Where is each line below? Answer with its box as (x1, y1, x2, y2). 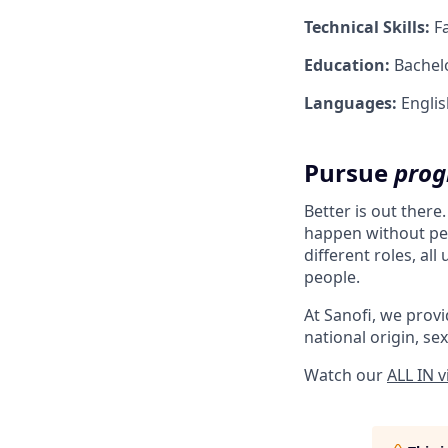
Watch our (304, 364, 387, 386)
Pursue (304, 156, 394, 189)
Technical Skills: (304, 16, 430, 38)
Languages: (304, 92, 397, 114)
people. (304, 266, 360, 288)
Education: (304, 54, 390, 76)
